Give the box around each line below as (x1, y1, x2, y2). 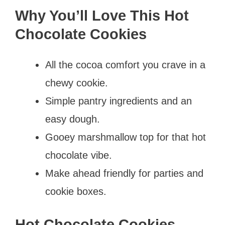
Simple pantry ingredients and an (45, 95, 192, 106)
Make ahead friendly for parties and (45, 167, 203, 179)
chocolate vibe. (45, 149, 112, 161)
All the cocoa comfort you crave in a (45, 59, 205, 70)
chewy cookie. (45, 77, 108, 88)
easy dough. (45, 113, 100, 125)
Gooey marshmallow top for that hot (45, 131, 206, 143)
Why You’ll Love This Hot (15, 7, 189, 24)
